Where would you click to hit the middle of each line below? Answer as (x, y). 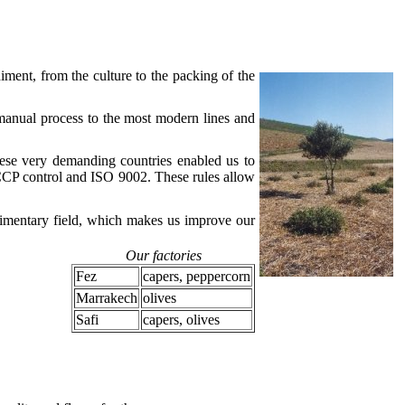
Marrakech (107, 297)
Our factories (163, 255)
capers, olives (181, 319)
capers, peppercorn (197, 276)
